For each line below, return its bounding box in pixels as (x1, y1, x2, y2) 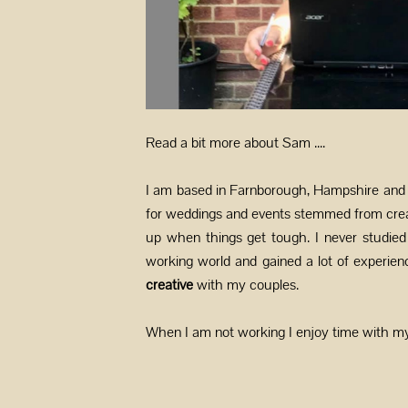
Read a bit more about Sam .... (146, 133, 325, 152)
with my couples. (197, 275, 302, 294)
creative (146, 275, 197, 294)
